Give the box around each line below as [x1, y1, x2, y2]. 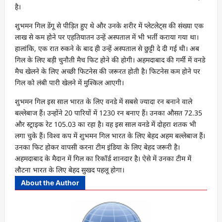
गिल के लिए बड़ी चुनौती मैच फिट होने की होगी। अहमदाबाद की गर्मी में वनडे [15, 55, 205, 64]
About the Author [21, 178, 79, 187]
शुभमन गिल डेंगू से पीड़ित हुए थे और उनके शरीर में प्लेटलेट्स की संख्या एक [15, 20, 204, 30]
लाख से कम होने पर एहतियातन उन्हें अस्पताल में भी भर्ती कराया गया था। [15, 32, 199, 42]
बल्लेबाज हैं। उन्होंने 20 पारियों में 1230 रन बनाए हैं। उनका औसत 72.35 [15, 108, 202, 117]
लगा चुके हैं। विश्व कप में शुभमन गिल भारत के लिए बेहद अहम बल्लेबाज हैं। [15, 130, 205, 140]
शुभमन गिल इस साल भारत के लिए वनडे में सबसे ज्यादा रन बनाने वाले [15, 96, 192, 106]
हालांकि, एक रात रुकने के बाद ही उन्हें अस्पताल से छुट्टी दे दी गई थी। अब [15, 43, 199, 53]
